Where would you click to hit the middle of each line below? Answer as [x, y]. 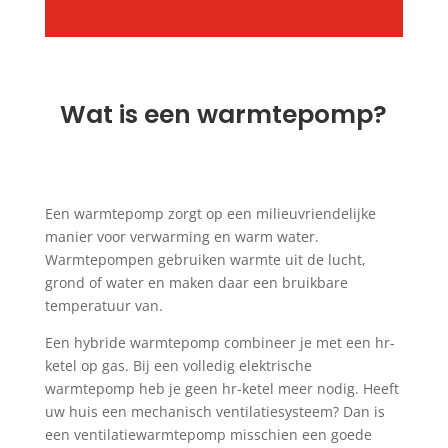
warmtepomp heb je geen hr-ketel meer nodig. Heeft [221, 388]
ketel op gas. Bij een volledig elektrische [178, 365]
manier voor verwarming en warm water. [181, 236]
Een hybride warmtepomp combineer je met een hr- [219, 342]
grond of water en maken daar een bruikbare [196, 282]
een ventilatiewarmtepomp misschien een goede [208, 434]
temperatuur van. [103, 305]
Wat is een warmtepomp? [224, 114]
